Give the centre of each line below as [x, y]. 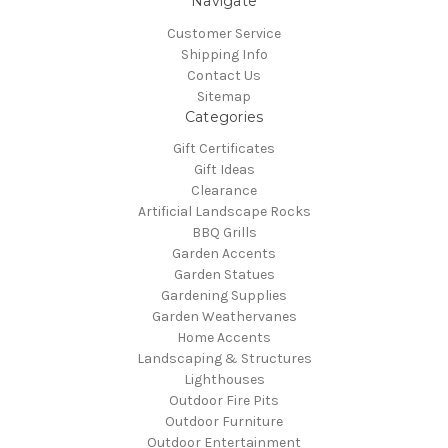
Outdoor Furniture [224, 422]
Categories [224, 116]
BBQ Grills [224, 233]
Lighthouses [224, 380]
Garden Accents [224, 254]
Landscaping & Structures [224, 359]
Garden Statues [224, 275]
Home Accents [224, 338]
